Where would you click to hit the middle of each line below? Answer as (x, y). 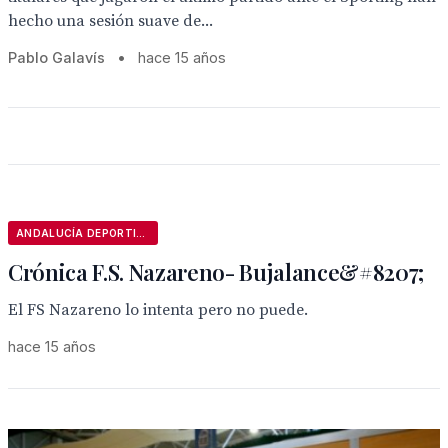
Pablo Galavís (56, 57)
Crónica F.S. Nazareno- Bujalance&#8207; (216, 272)
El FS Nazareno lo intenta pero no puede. (158, 310)
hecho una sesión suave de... (110, 21)
